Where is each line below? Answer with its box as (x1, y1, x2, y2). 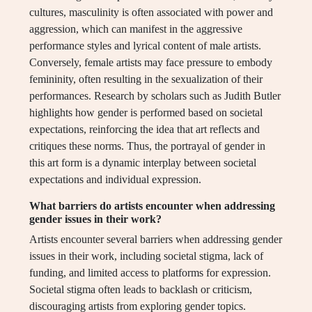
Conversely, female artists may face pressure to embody (29, 56, 272, 69)
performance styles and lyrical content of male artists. (29, 40, 261, 52)
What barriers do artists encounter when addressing (29, 200, 275, 212)
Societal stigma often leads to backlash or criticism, (29, 283, 252, 296)
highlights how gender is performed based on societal (29, 107, 263, 119)
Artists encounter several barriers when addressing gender (29, 233, 282, 246)
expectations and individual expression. (29, 173, 201, 186)
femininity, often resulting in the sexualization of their (29, 73, 263, 86)
